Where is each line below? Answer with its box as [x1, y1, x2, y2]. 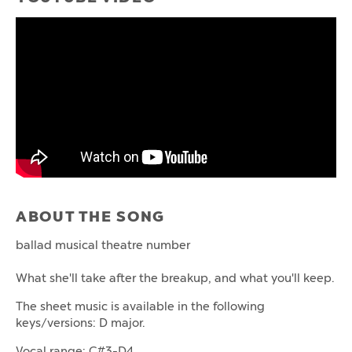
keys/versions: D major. [16, 316, 145, 331]
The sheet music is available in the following [16, 299, 265, 314]
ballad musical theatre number [16, 238, 190, 253]
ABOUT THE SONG [16, 207, 165, 227]
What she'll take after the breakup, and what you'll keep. [16, 271, 335, 286]
